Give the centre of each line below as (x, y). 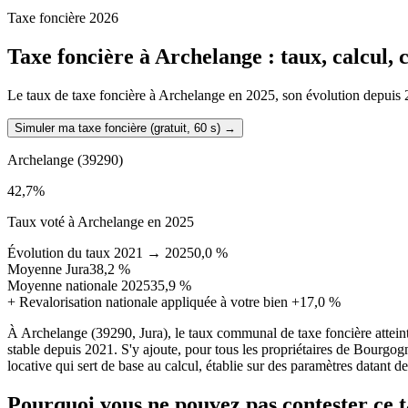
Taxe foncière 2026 (63, 17)
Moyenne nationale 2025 (79, 285)
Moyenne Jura (48, 269)
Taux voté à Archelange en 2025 (101, 221)
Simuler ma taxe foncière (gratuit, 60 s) (117, 127)
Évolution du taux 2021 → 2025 (101, 252)
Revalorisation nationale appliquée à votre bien (153, 301)
